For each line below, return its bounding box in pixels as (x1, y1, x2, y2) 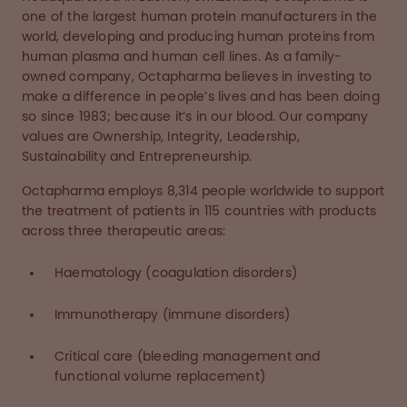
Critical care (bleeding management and (55, 349, 321, 364)
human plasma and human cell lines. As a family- (22, 49, 342, 65)
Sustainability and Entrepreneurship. (22, 149, 253, 164)
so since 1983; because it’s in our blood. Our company (22, 109, 369, 124)
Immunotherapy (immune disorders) (55, 307, 291, 323)
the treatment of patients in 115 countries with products (22, 203, 377, 219)
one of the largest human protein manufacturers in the (22, 9, 378, 25)
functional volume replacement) (55, 369, 265, 384)
